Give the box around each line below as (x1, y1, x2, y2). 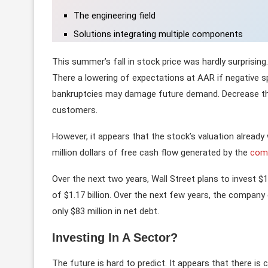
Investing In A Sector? (52, 230, 178, 244)
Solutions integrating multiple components (74, 28, 243, 39)
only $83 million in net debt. (52, 205, 159, 217)
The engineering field (74, 10, 156, 21)
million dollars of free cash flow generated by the (52, 147, 250, 158)
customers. (52, 104, 98, 115)
